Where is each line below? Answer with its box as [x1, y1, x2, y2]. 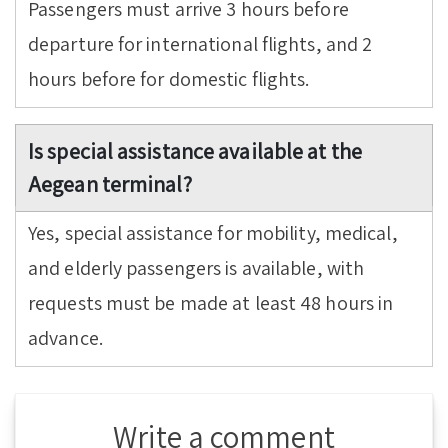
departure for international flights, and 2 [28, 31, 373, 58]
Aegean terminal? [28, 170, 192, 199]
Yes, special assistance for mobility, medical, [28, 220, 398, 247]
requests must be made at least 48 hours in [28, 290, 394, 317]
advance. [28, 325, 103, 352]
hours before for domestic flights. [28, 66, 310, 93]
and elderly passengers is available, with [28, 255, 365, 282]
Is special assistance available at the [28, 137, 362, 166]
